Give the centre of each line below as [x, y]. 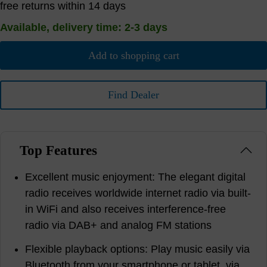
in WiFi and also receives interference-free [126, 209]
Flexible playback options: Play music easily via [138, 249]
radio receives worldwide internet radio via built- [138, 193]
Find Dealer [133, 95]
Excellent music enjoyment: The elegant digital [136, 177]
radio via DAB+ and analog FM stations [119, 225]
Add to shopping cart [133, 55]
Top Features [58, 150]
